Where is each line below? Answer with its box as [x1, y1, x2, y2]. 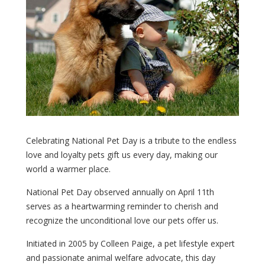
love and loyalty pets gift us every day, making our [26, 148, 218, 160]
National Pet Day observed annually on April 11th [26, 186, 214, 198]
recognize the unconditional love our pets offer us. [26, 214, 218, 226]
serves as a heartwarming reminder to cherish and [26, 200, 218, 212]
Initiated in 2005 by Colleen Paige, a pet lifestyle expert [26, 237, 235, 249]
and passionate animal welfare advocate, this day [26, 251, 215, 263]
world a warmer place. [26, 163, 111, 174]
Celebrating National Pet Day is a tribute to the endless [26, 134, 237, 146]
